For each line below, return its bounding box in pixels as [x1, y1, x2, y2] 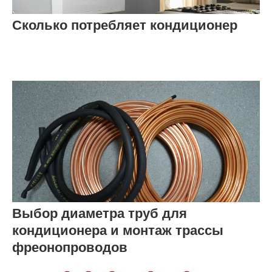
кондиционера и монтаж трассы [12, 223, 223, 238]
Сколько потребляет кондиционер [12, 18, 237, 33]
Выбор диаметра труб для [12, 206, 187, 221]
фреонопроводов [12, 240, 127, 255]
